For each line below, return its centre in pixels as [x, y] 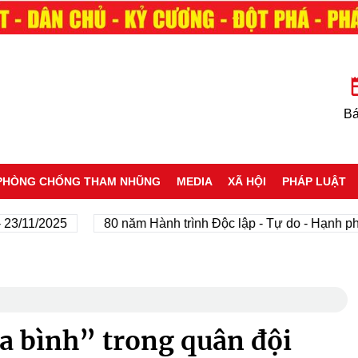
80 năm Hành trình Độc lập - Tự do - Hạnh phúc [207, 223]
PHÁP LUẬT [314, 181]
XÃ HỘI [247, 181]
